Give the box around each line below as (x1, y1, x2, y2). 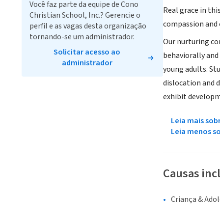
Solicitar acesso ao (54, 47, 120, 57)
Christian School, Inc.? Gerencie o (29, 10, 140, 21)
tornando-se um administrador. (29, 31, 135, 42)
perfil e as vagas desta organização (29, 21, 146, 31)
